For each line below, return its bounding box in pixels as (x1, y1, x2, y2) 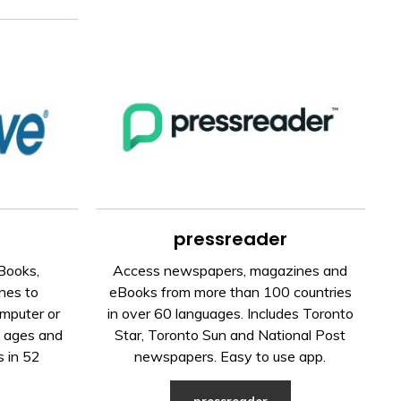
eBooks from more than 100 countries (108, 282, 352, 301)
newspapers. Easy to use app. (134, 346, 327, 365)
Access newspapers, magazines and (113, 260, 348, 279)
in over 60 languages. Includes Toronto (107, 303, 354, 322)
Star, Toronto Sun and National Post (115, 325, 346, 344)
